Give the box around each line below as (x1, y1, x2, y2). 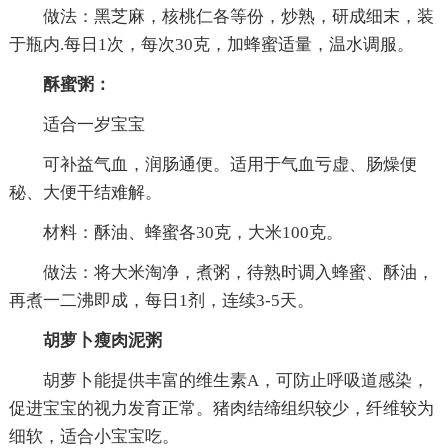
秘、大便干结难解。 (8, 183, 162, 203)
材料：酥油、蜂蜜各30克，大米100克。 (8, 223, 343, 243)
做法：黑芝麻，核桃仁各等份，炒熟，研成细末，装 (8, 7, 434, 27)
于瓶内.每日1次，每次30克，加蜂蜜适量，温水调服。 (8, 35, 414, 55)
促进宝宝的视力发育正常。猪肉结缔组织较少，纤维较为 (8, 399, 434, 419)
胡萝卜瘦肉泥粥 (8, 331, 162, 351)
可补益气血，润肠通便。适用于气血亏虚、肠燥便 (8, 155, 417, 175)
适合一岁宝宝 (8, 115, 145, 135)
